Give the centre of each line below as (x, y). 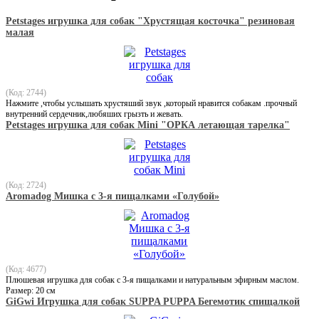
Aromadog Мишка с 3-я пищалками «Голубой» (113, 196)
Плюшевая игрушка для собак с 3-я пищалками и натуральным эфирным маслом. (152, 279)
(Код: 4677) (26, 269)
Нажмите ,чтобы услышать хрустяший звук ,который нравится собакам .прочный (151, 103)
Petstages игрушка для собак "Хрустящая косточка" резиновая (150, 21)
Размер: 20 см (31, 290)
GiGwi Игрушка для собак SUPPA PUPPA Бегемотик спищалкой (153, 301)
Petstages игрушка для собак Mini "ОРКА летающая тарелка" (148, 125)
